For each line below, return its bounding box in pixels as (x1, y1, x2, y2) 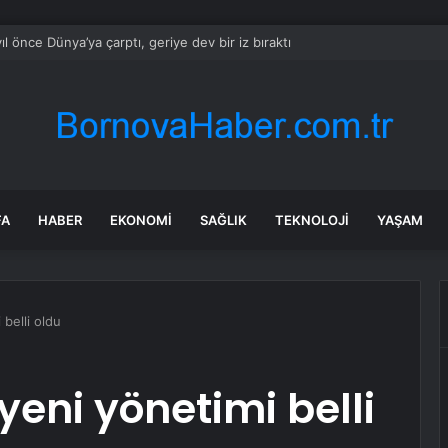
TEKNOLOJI (275, 212, 349, 228)
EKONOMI (110, 212, 172, 228)
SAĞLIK (200, 212, 247, 228)
